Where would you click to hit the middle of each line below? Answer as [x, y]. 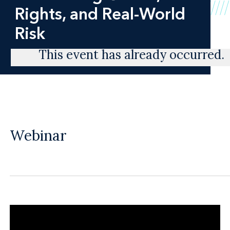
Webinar [38, 136]
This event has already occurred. [132, 55]
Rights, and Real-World [100, 13]
